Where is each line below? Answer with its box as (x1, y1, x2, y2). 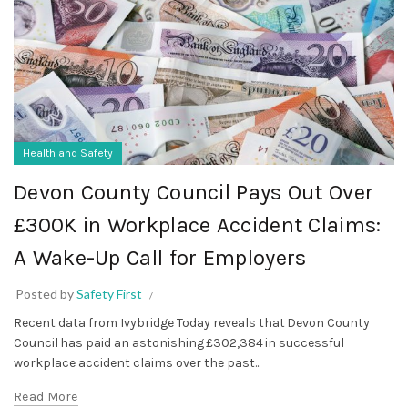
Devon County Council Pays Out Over (14, 178, 374, 205)
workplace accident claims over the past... (14, 354, 260, 371)
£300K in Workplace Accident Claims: (14, 211, 382, 238)
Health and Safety (23, 146, 113, 159)
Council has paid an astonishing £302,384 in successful (14, 334, 344, 351)
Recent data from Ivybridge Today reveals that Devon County (14, 314, 370, 331)
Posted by (15, 285, 76, 301)
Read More (14, 388, 78, 404)
